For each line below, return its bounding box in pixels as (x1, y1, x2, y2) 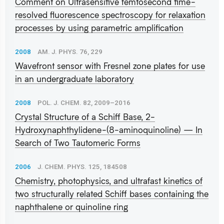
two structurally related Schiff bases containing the (15, 188, 208, 199)
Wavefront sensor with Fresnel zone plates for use (15, 60, 205, 71)
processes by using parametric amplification (15, 22, 183, 33)
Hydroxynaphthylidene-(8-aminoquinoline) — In (15, 124, 202, 135)
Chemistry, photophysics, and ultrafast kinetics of (15, 175, 202, 186)
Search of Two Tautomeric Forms (15, 137, 140, 148)
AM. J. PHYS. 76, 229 (37, 47, 102, 55)
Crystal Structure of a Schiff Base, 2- (15, 111, 155, 122)
